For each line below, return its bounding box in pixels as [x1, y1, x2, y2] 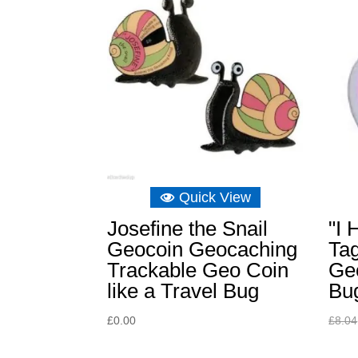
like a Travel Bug [107, 279, 260, 304]
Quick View [178, 189, 251, 206]
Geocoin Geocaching [107, 237, 298, 262]
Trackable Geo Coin [107, 258, 289, 283]
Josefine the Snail [107, 217, 268, 241]
